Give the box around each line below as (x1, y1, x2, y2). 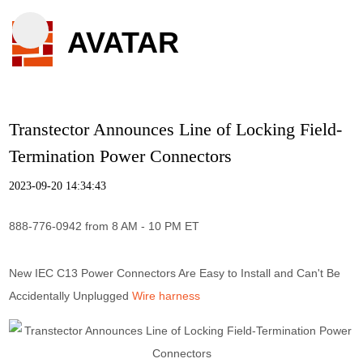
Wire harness (132, 289, 201, 302)
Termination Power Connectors (9, 146, 233, 166)
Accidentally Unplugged (9, 289, 133, 302)
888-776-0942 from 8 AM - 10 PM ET (9, 220, 200, 233)
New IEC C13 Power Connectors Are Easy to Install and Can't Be (9, 267, 341, 280)
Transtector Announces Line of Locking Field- (9, 119, 343, 139)
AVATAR (67, 26, 180, 59)
